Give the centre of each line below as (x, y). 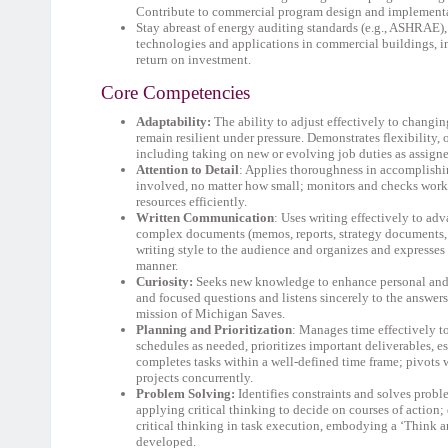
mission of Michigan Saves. (210, 313)
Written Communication (205, 217)
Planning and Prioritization (214, 329)
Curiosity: (164, 281)
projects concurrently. (194, 377)
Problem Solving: (187, 393)
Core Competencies (175, 92)
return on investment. (193, 59)
